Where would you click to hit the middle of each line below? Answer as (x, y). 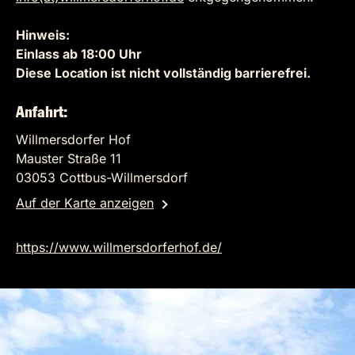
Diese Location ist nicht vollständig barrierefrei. (163, 73)
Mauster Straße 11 (69, 158)
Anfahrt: (42, 113)
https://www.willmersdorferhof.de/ (119, 247)
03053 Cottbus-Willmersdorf (102, 177)
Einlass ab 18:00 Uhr (79, 54)
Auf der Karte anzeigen (85, 203)
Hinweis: (44, 35)
